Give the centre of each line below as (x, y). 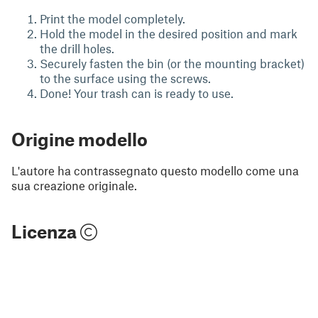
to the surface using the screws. (125, 78)
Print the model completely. (113, 18)
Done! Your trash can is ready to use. (137, 93)
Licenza (46, 231)
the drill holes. (77, 48)
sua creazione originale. (74, 185)
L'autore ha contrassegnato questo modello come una (155, 170)
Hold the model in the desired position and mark (169, 33)
